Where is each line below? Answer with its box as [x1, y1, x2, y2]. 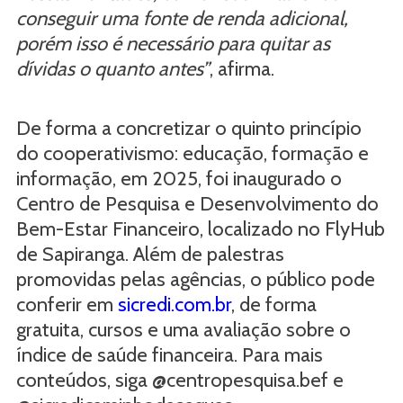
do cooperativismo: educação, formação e [15, 140, 369, 166]
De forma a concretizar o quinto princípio [15, 115, 362, 140]
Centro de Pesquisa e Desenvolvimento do [15, 191, 379, 216]
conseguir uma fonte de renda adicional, [15, 5, 348, 31]
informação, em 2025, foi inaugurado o [15, 166, 342, 191]
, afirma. [209, 56, 274, 81]
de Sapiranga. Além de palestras [15, 241, 284, 266]
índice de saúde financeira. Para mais [15, 342, 323, 367]
